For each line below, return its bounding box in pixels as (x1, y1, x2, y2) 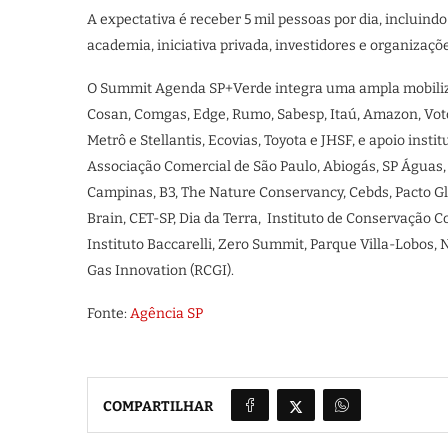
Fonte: (87, 304, 130, 322)
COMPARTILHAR (103, 398, 213, 416)
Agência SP (130, 304, 203, 322)
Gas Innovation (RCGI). (87, 261, 234, 279)
